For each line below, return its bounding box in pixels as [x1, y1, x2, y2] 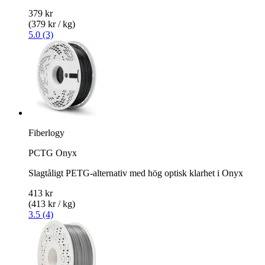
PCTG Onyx [28, 147, 77, 158]
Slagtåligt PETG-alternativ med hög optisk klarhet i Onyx [28, 167, 243, 178]
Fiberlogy [28, 127, 64, 138]
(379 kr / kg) [28, 18, 75, 29]
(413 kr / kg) [28, 198, 75, 209]
